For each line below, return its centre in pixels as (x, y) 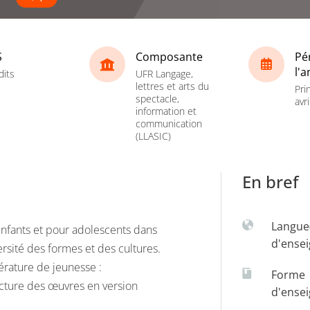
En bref (270, 182)
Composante (169, 56)
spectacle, (157, 98)
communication (169, 123)
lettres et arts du (172, 86)
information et (166, 111)
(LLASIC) (153, 136)
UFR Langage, (164, 73)
